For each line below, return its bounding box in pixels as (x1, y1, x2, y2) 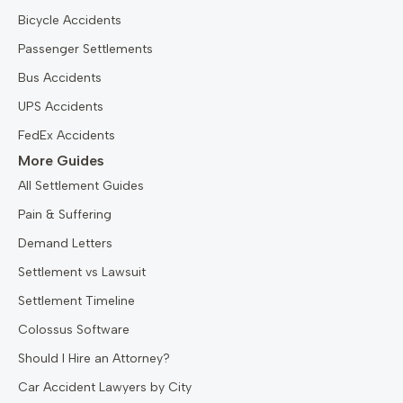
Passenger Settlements (18, 41, 153, 58)
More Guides (18, 152, 104, 170)
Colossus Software (18, 322, 130, 338)
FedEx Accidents (18, 128, 115, 144)
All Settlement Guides (18, 178, 144, 194)
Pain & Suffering (18, 207, 112, 223)
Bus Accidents (18, 70, 102, 86)
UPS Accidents (18, 99, 103, 115)
